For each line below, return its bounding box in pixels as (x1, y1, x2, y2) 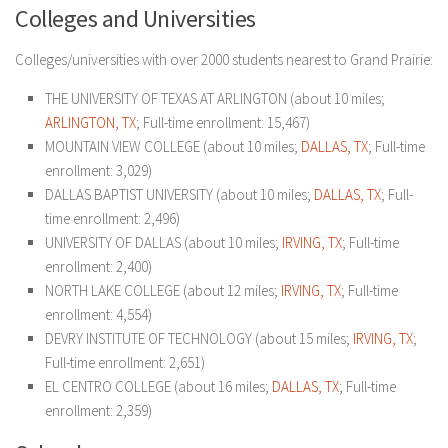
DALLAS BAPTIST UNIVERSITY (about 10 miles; (45, 185, 314, 204)
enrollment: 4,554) (45, 305, 152, 324)
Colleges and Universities (15, 3, 256, 34)
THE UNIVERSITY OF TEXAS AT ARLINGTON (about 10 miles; (45, 89, 385, 108)
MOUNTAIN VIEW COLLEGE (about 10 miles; (45, 137, 301, 156)
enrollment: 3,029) (45, 161, 152, 180)
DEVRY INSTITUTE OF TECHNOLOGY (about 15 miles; (45, 329, 353, 348)
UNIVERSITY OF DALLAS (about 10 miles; (45, 233, 282, 252)
